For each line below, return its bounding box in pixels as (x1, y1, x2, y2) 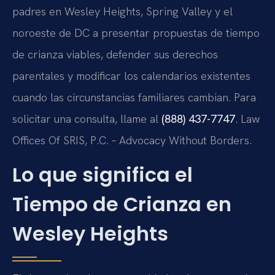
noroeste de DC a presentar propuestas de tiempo (12, 26, 260, 41)
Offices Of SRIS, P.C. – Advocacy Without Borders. (12, 133, 252, 148)
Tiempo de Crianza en (12, 190, 231, 218)
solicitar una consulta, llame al (12, 112, 161, 126)
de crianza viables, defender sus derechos (12, 47, 218, 62)
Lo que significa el (12, 160, 193, 188)
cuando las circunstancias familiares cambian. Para (12, 90, 256, 105)
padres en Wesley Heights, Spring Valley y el (12, 4, 233, 19)
